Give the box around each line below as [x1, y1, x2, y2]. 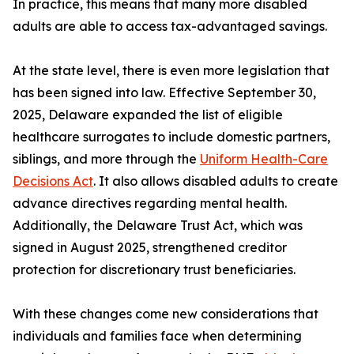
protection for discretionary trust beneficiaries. [13, 262, 296, 278]
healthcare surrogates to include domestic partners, [13, 129, 330, 145]
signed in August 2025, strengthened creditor [13, 239, 287, 256]
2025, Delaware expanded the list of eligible [13, 107, 283, 123]
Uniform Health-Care [200, 151, 328, 168]
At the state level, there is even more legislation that [13, 62, 330, 79]
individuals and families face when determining [13, 328, 302, 345]
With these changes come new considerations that [13, 306, 318, 322]
